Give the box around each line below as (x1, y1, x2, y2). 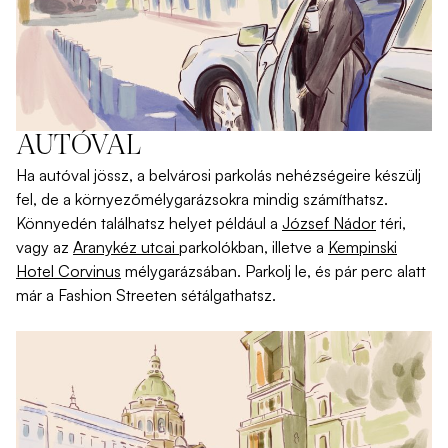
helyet (169, 213, 212, 234)
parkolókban (179, 237, 264, 258)
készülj (375, 165, 421, 186)
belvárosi (149, 165, 211, 186)
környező (75, 189, 141, 210)
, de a (33, 189, 75, 210)
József (282, 213, 333, 234)
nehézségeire (276, 165, 371, 186)
